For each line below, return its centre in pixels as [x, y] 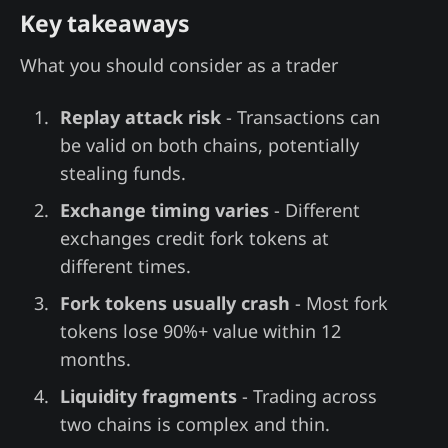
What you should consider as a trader [179, 64]
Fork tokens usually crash [174, 302]
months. [95, 358]
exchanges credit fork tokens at [194, 237]
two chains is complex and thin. [194, 423]
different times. [125, 265]
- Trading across [306, 395]
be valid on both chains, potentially [209, 144]
